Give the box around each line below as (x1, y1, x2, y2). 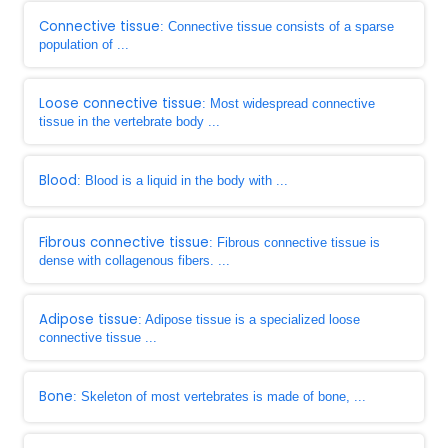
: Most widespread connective (202, 96, 375, 111)
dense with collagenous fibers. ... (39, 253, 230, 268)
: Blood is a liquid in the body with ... (77, 173, 288, 188)
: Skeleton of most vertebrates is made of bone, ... (73, 389, 366, 404)
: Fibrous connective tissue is (209, 235, 380, 250)
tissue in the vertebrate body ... (39, 114, 220, 129)
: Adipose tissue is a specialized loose (138, 312, 360, 327)
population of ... (39, 37, 129, 52)
